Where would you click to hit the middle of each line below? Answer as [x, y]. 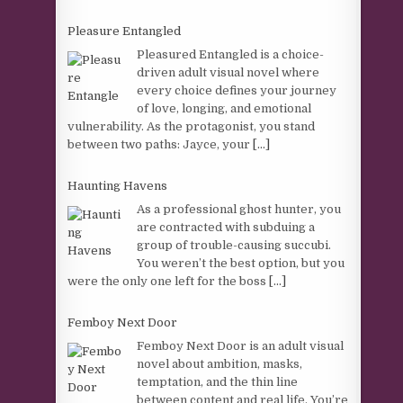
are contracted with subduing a [226, 227]
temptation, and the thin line [218, 381]
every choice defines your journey [237, 90]
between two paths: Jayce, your [161, 144]
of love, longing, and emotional [224, 108]
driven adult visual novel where [228, 72]
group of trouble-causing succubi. [234, 245]
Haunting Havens [118, 186]
